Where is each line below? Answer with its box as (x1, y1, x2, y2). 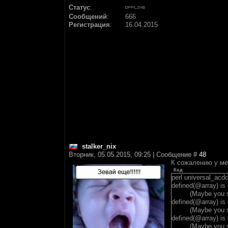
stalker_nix (82, 142, 116, 150)
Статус (69, 4, 90, 11)
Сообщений (69, 13, 107, 20)
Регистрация (69, 21, 110, 28)
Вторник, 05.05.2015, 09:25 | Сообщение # (69, 151, 199, 158)
